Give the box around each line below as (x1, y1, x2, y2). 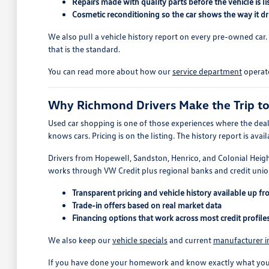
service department (172, 66, 242, 76)
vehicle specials (112, 235, 168, 245)
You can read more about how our (47, 66, 172, 76)
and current (167, 235, 213, 245)
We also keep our (47, 235, 112, 245)
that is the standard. (47, 44, 120, 54)
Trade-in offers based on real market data (71, 200, 222, 210)
